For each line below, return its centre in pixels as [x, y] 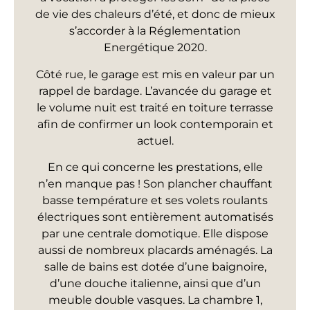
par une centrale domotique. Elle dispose [155, 233]
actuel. [155, 140]
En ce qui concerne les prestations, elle [155, 167]
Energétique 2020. [155, 48]
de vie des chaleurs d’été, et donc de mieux [155, 15]
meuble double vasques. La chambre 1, [155, 300]
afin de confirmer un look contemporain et [155, 124]
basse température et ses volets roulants [155, 200]
